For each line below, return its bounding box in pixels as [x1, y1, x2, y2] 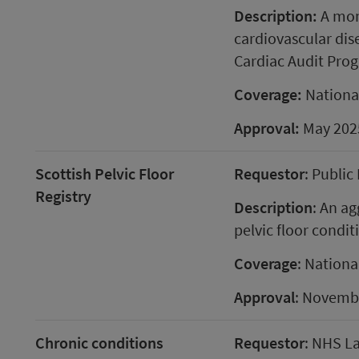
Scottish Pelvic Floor [35, 163, 174, 184]
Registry [35, 186, 91, 206]
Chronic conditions [35, 333, 163, 353]
